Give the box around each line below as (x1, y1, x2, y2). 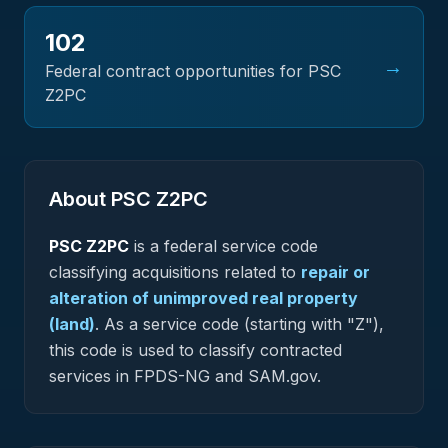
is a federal (129, 236, 222, 256)
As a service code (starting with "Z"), (99, 314, 384, 334)
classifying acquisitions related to (49, 262, 296, 282)
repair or (301, 262, 370, 282)
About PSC (49, 187, 156, 211)
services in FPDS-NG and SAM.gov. (49, 366, 321, 386)
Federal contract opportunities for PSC (45, 61, 341, 81)
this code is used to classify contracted (49, 340, 342, 360)
